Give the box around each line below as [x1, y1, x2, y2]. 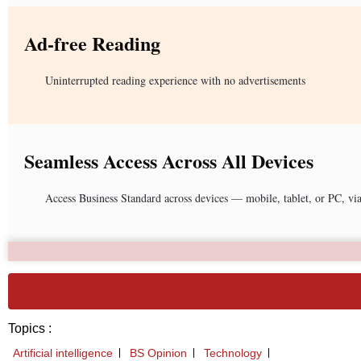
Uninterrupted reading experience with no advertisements [45, 72, 305, 88]
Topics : [8, 321, 52, 335]
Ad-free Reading [24, 28, 160, 57]
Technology [204, 346, 262, 359]
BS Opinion [130, 346, 187, 359]
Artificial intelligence [13, 346, 113, 359]
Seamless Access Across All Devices [24, 146, 313, 175]
